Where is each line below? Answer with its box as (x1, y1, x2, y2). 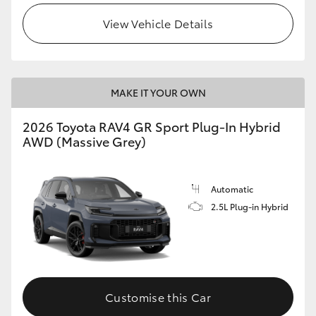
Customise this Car (105, 288, 211, 305)
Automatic (211, 182, 253, 195)
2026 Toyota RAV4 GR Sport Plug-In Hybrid (23, 116, 281, 135)
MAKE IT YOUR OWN (110, 85, 206, 99)
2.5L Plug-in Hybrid (211, 200, 288, 212)
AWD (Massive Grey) (23, 131, 146, 150)
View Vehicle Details (102, 14, 214, 31)
